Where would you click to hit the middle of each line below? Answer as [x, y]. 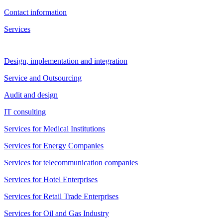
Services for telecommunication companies [71, 163]
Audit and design [31, 95]
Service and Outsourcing [43, 78]
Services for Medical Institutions [55, 129]
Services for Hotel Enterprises [51, 179]
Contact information [35, 12]
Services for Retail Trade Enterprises [61, 196]
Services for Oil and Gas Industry [56, 213]
